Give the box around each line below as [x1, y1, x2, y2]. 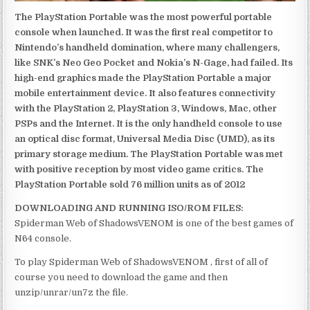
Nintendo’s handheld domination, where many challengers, [15, 42, 280, 53]
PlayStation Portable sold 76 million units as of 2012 [15, 179, 246, 190]
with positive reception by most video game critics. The [15, 163, 264, 174]
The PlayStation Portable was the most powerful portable [15, 11, 273, 22]
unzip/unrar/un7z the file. [15, 286, 129, 298]
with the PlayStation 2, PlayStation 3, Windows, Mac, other [15, 102, 277, 113]
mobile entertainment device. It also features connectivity [15, 87, 276, 98]
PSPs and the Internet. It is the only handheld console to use [15, 118, 283, 129]
